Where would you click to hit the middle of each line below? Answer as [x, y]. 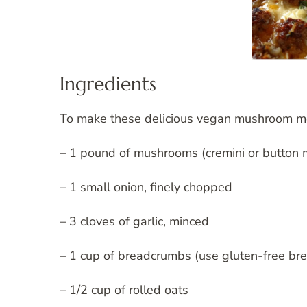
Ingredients [108, 84]
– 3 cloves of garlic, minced [134, 221]
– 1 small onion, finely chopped [146, 187]
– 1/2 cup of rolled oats [124, 290]
